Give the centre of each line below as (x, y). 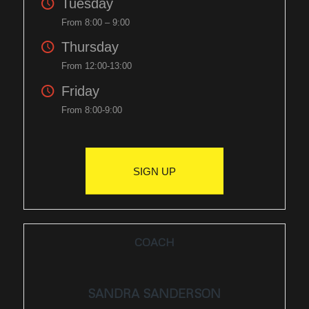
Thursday (90, 47)
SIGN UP (154, 171)
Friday (80, 91)
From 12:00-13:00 (96, 66)
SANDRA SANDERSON (154, 293)
